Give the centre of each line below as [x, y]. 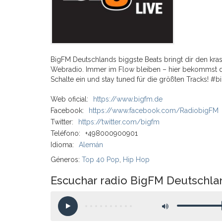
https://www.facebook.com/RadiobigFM [154, 111]
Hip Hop [136, 160]
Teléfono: [65, 133]
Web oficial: [69, 99]
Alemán [91, 145]
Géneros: [66, 160]
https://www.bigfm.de [128, 99]
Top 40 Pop [101, 160]
